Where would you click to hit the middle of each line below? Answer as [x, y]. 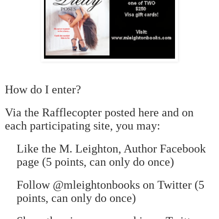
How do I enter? [43, 89]
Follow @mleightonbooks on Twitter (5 [110, 185]
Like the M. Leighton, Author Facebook [111, 148]
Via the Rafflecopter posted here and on [99, 112]
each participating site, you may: [83, 125]
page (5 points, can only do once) [95, 162]
